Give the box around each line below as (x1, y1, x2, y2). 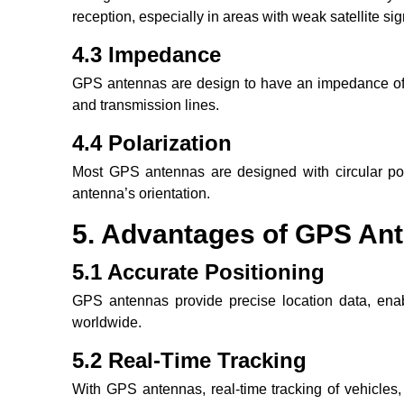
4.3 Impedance (72, 42, 221, 68)
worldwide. (72, 315, 142, 331)
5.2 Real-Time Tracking (72, 348, 307, 373)
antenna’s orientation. (72, 186, 210, 202)
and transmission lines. (72, 97, 219, 114)
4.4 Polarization (72, 131, 232, 156)
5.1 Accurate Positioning (72, 260, 325, 285)
